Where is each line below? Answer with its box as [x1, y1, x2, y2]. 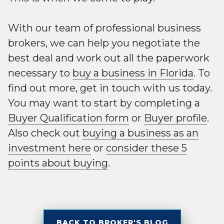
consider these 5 [106, 142, 187, 154]
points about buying [8, 157, 108, 169]
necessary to [8, 67, 72, 79]
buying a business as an [82, 127, 198, 139]
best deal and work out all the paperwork [8, 52, 209, 64]
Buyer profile [144, 112, 207, 124]
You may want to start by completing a [8, 97, 200, 109]
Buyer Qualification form [8, 112, 129, 124]
